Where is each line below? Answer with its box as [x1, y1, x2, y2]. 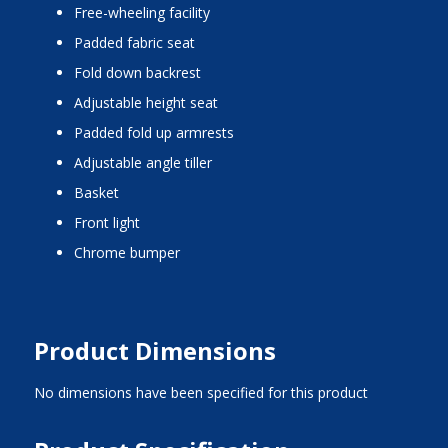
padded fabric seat [82, 33, 195, 53]
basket [83, 183, 119, 203]
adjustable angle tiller [82, 153, 212, 173]
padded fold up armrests [82, 123, 234, 143]
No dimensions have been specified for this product [33, 383, 368, 403]
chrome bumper [82, 243, 180, 263]
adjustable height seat [82, 93, 218, 113]
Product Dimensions [33, 334, 276, 368]
